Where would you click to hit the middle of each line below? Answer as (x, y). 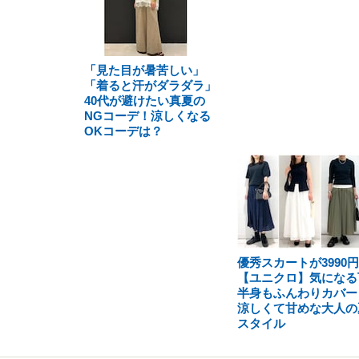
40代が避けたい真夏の (145, 101)
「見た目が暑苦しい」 (144, 70)
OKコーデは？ (123, 131)
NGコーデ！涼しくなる (147, 116)
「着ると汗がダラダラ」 (150, 85)
